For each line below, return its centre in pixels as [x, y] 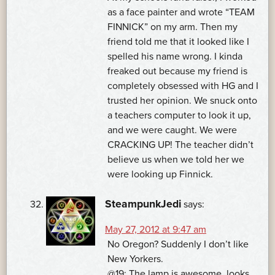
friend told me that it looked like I [178, 42]
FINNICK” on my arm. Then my [172, 27]
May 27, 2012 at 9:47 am [156, 230]
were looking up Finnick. [160, 175]
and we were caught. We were [172, 130]
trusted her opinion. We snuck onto [182, 101]
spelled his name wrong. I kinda [175, 57]
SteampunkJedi [143, 204]
